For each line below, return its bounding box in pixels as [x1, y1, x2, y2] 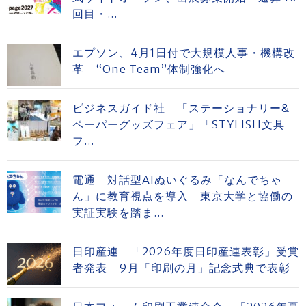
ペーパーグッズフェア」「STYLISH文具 [72, 117, 285, 131]
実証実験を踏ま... [72, 206, 164, 219]
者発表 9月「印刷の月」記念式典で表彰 [72, 261, 290, 275]
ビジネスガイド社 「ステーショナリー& [72, 101, 290, 115]
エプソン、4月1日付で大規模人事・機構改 [72, 46, 295, 59]
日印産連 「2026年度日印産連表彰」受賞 [72, 245, 299, 258]
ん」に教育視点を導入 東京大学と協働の [72, 189, 293, 203]
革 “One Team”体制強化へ [72, 62, 225, 76]
